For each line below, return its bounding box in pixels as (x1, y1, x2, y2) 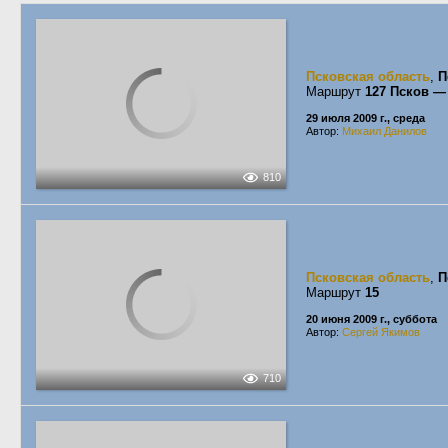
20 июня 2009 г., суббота (306, 313, 437, 325)
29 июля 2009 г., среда (306, 112, 425, 124)
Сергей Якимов (342, 326, 420, 338)
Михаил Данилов (342, 125, 427, 137)
